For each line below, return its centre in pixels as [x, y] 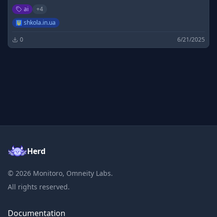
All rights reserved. [39, 187]
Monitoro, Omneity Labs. [72, 173]
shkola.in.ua [40, 23]
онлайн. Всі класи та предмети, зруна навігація [92, 13]
